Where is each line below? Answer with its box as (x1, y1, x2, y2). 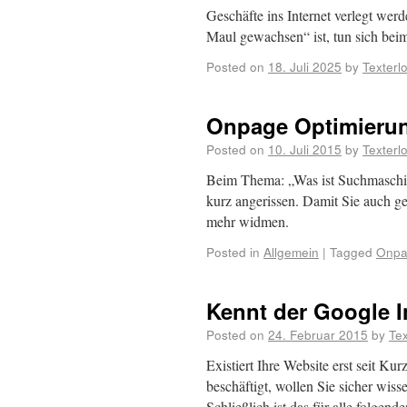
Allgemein (263, 243, 319, 261)
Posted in (206, 243, 260, 261)
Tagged (330, 243, 372, 261)
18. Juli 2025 (268, 57, 342, 75)
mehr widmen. (206, 212, 289, 231)
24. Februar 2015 (268, 325, 368, 343)
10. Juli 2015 (268, 140, 342, 158)
